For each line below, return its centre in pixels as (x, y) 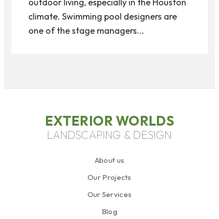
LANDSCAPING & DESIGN (109, 134)
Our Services (109, 194)
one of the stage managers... (86, 30)
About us (109, 160)
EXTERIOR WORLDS (109, 120)
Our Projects (109, 177)
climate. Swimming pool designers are (103, 16)
